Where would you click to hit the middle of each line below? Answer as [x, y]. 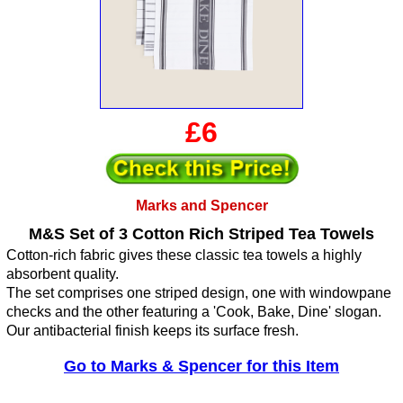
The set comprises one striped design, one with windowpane [199, 293]
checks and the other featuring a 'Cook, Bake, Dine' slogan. [194, 312]
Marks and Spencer [201, 206]
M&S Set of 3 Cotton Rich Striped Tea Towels [201, 234]
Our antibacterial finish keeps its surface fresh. [152, 331]
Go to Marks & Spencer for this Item [201, 367]
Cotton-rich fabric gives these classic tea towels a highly [184, 255]
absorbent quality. [63, 274]
